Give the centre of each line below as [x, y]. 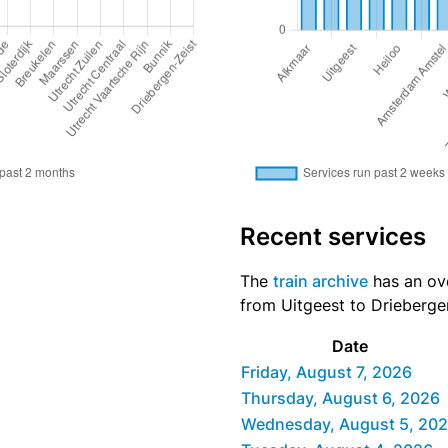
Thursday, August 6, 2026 [340, 397]
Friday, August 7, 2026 [326, 371]
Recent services [333, 236]
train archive [320, 280]
